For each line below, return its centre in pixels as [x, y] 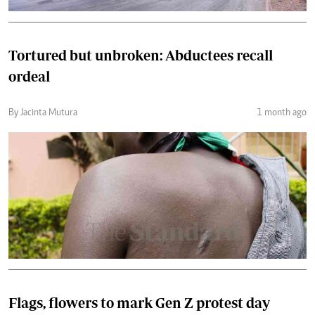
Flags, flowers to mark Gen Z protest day [139, 302]
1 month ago [282, 113]
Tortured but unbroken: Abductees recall [141, 55]
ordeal [29, 76]
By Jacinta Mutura [43, 113]
